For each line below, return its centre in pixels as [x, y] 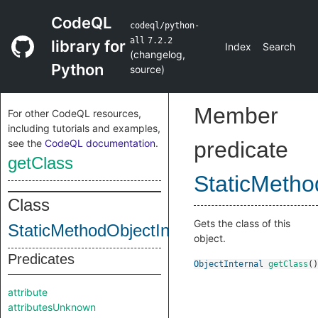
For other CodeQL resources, [75, 113]
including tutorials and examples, [84, 128]
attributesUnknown [52, 307]
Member [236, 116]
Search [279, 46]
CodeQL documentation [100, 143]
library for [88, 46]
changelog [158, 54]
